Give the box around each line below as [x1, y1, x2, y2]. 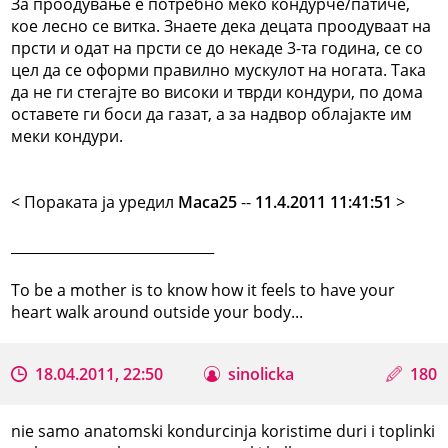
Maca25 [178, 190, 238, 213]
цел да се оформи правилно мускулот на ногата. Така [11, 58, 427, 81]
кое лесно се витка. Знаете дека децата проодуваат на [11, 14, 432, 37]
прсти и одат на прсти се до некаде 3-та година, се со [11, 36, 424, 59]
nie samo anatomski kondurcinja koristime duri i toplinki [11, 419, 436, 442]
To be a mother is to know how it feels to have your [11, 278, 396, 301]
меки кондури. [11, 124, 124, 147]
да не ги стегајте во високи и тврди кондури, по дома [11, 80, 424, 103]
